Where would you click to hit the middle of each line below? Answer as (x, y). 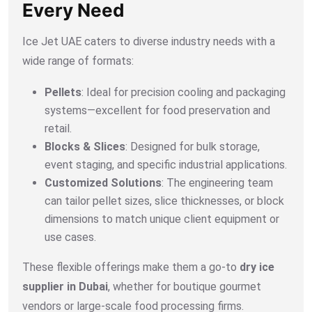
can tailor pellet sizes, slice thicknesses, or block (164, 201)
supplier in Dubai (65, 286)
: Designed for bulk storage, (193, 146)
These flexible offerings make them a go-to (131, 267)
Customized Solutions (103, 182)
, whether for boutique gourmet (185, 286)
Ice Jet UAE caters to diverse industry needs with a (149, 41)
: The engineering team (217, 182)
